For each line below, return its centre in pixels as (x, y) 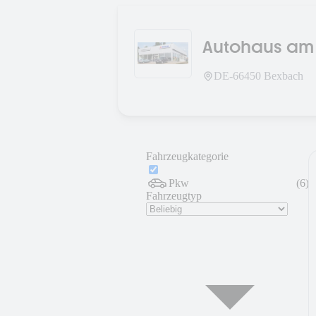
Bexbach (284, 75)
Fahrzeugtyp (174, 196)
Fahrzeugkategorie (187, 156)
